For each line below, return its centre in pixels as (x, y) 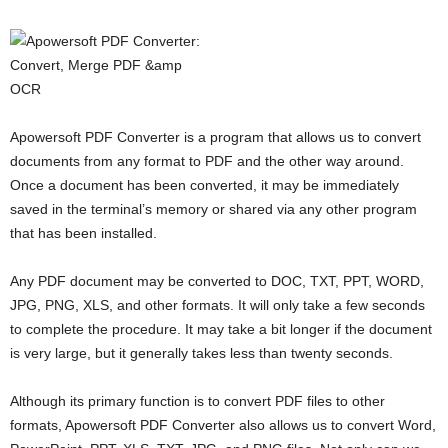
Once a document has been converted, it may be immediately (204, 185)
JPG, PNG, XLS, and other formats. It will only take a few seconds (217, 305)
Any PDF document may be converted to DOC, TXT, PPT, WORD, (217, 281)
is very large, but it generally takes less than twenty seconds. (201, 353)
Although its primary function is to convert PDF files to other (197, 401)
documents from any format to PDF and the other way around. (207, 161)
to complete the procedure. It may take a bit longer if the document (221, 329)
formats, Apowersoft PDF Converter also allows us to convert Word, (223, 425)
